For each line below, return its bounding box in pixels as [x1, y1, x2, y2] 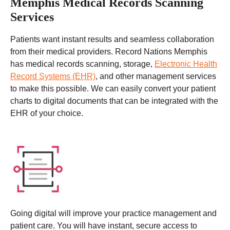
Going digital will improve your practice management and [10, 209, 217, 218]
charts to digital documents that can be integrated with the [10, 97, 218, 106]
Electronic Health [155, 60, 217, 69]
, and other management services [95, 72, 216, 81]
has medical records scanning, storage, [10, 60, 155, 69]
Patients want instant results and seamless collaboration [10, 35, 214, 44]
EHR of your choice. [10, 109, 85, 118]
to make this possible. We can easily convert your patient [10, 84, 216, 93]
